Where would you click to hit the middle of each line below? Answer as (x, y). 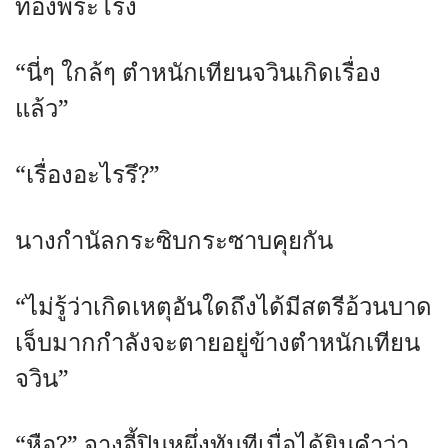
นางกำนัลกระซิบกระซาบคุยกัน (174, 241)
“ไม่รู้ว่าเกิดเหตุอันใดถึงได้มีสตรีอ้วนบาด (223, 307)
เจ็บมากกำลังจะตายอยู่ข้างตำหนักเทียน (217, 343)
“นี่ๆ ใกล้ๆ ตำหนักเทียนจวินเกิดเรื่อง (198, 73)
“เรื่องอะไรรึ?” (87, 175)
